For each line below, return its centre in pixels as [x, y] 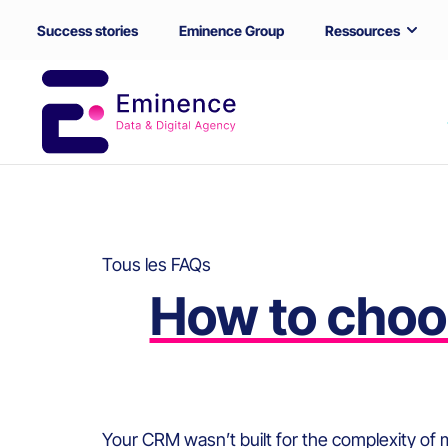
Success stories [87, 30]
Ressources [362, 30]
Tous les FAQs [156, 265]
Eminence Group [231, 30]
